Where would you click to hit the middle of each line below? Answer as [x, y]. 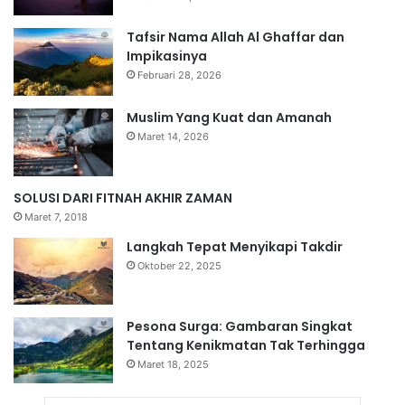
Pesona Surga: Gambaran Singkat [240, 326]
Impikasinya [167, 57]
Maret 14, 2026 [173, 137]
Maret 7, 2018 [56, 217]
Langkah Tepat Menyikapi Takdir [235, 247]
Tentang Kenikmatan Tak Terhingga [246, 345]
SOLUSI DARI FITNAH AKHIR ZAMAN [123, 198]
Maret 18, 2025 [173, 364]
